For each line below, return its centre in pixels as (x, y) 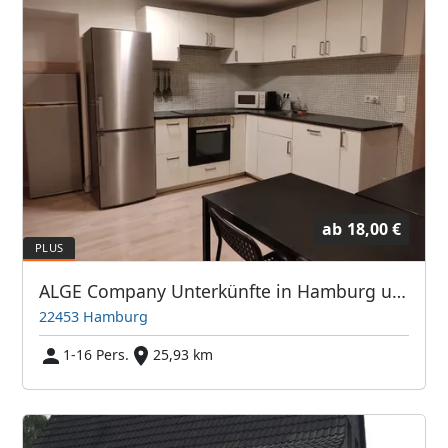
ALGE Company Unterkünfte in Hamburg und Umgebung (399, 291)
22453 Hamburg (94, 317)
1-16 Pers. (96, 355)
